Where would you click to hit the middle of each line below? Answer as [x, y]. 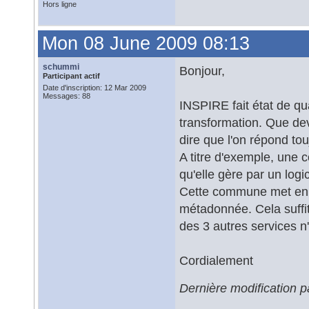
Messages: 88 [67, 96]
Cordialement [216, 260]
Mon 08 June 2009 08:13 [146, 43]
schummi [61, 67]
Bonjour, [202, 71]
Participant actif [71, 76]
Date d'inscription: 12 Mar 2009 [94, 88]
